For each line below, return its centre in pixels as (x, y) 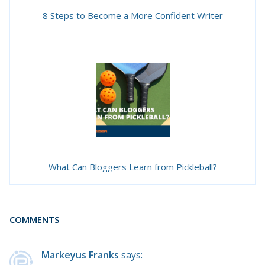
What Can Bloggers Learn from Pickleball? (132, 167)
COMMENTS (34, 219)
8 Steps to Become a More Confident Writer (132, 15)
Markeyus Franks (80, 255)
